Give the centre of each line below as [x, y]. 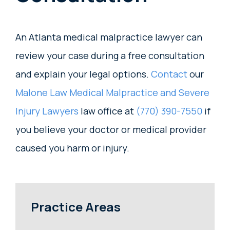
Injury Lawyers [47, 111]
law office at [107, 111]
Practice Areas [76, 207]
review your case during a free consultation [110, 56]
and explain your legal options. [83, 74]
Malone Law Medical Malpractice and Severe [112, 93]
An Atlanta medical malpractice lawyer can [109, 37]
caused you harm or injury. [72, 148]
